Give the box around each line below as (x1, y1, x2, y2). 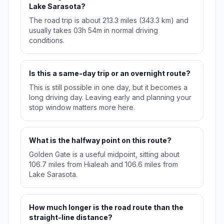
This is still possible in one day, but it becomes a (29, 83, 187, 92)
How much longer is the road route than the (29, 203, 183, 212)
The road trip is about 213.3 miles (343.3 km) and (29, 16, 188, 25)
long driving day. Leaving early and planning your (29, 93, 191, 102)
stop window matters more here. (29, 103, 135, 112)
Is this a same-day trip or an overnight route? (29, 69, 190, 78)
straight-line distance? (29, 213, 112, 222)
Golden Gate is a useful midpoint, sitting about (29, 150, 179, 159)
